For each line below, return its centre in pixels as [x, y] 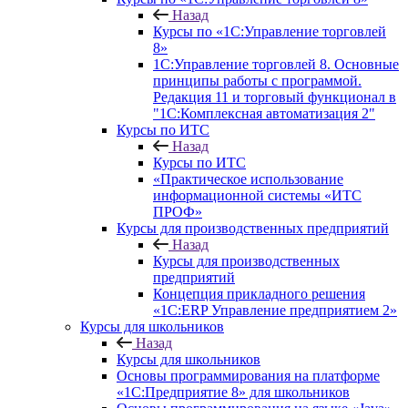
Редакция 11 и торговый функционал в [275, 97]
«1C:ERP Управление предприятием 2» [275, 310]
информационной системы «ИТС [257, 195]
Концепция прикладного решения [259, 294]
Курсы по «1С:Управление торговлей [270, 31]
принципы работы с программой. [257, 81]
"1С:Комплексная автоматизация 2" [264, 113]
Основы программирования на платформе [248, 376]
